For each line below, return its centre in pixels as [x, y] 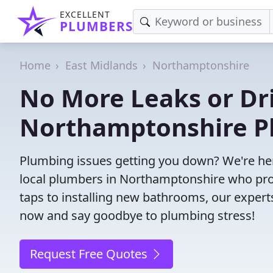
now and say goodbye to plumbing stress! [137, 215]
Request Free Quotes [90, 254]
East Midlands [101, 65]
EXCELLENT [85, 14]
